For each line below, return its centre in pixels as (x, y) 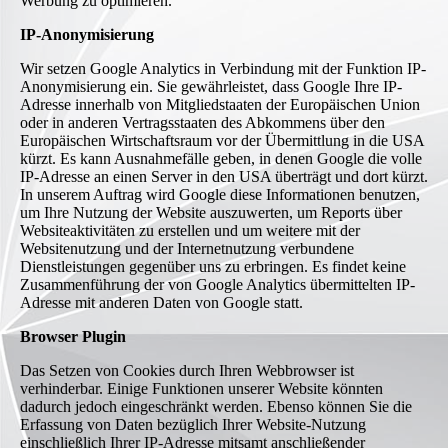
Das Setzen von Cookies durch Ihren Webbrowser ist (187, 371)
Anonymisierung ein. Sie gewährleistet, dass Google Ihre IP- (211, 87)
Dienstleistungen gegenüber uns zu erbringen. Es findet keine (213, 267)
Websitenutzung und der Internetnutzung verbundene (187, 249)
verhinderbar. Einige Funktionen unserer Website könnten (201, 389)
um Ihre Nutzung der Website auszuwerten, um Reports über (211, 213)
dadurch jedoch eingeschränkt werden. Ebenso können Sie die (216, 407)
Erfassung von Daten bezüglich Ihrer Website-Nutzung (193, 425)
